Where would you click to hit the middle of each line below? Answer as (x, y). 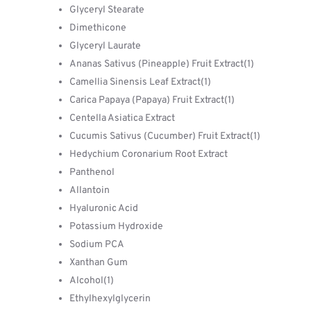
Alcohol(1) (92, 281)
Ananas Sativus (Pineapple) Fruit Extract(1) (162, 64)
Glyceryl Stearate (107, 10)
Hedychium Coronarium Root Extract (149, 154)
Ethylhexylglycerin (110, 299)
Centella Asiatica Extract (122, 118)
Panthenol (92, 173)
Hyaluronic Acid (104, 209)
